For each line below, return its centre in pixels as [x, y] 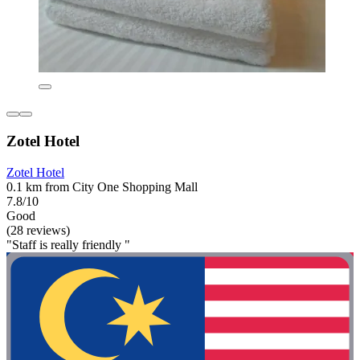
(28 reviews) [38, 230]
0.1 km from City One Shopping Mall [102, 186]
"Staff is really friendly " [68, 244]
